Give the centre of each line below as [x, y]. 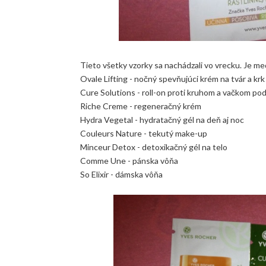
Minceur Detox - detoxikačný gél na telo [153, 147]
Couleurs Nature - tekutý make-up [143, 133]
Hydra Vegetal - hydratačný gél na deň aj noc [162, 119]
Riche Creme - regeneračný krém [140, 106]
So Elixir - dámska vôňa [121, 174]
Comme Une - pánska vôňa [129, 160]
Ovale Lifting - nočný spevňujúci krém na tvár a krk [172, 78]
